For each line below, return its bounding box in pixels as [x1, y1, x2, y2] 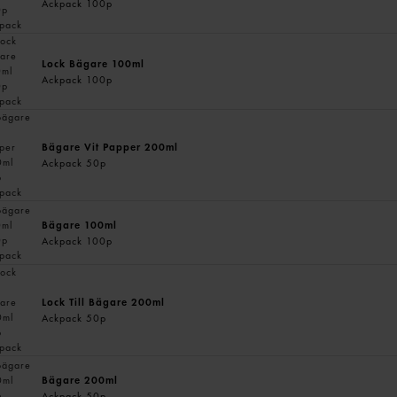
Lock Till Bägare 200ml [42, 295, 166, 309]
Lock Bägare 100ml [42, 56, 145, 71]
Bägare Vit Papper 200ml [42, 140, 179, 154]
